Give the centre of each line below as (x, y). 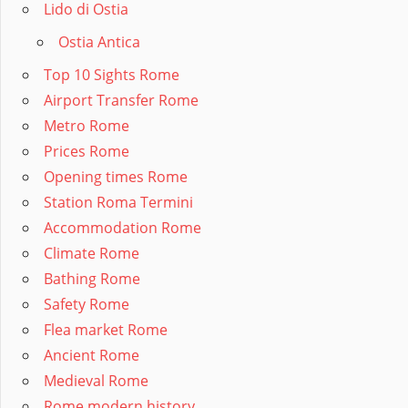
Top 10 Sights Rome (112, 75)
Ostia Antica (99, 42)
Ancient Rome (92, 356)
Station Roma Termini (118, 203)
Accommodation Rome (122, 228)
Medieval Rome (96, 381)
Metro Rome (87, 126)
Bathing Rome (92, 279)
